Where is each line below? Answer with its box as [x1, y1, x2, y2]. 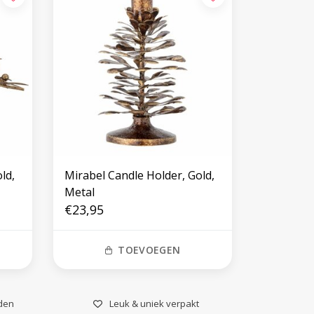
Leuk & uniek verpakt [109, 296, 199, 310]
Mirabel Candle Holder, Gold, [64, 167, 214, 183]
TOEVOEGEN [118, 243, 181, 257]
